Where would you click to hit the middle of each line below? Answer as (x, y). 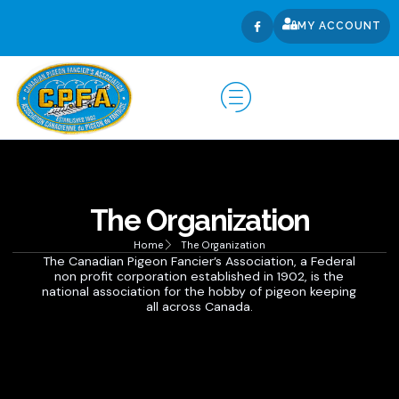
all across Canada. (199, 306)
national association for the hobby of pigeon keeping (199, 291)
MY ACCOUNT (339, 26)
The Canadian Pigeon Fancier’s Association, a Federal (199, 261)
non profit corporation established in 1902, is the (199, 276)
